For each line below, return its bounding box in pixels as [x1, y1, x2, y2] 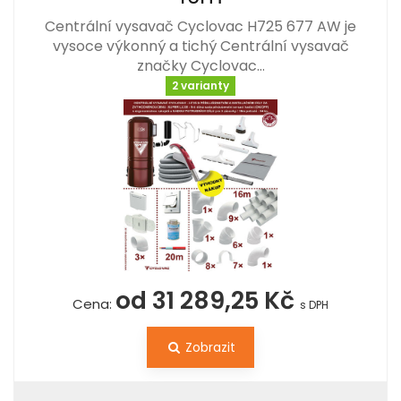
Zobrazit [182, 337, 235, 356]
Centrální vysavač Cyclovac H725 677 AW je [45, 15, 356, 37]
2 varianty [172, 78, 229, 94]
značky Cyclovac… [136, 55, 265, 76]
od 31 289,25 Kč [115, 283, 300, 317]
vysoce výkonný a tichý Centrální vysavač [52, 35, 349, 56]
